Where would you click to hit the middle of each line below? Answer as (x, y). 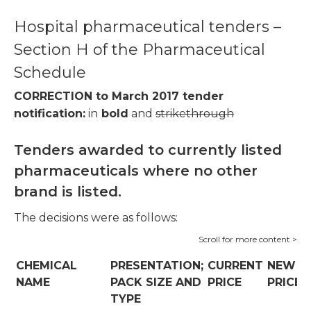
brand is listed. (68, 192)
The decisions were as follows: (96, 218)
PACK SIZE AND (156, 283)
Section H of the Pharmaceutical (140, 50)
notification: (50, 114)
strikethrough (195, 114)
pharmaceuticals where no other (136, 171)
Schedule (50, 73)
